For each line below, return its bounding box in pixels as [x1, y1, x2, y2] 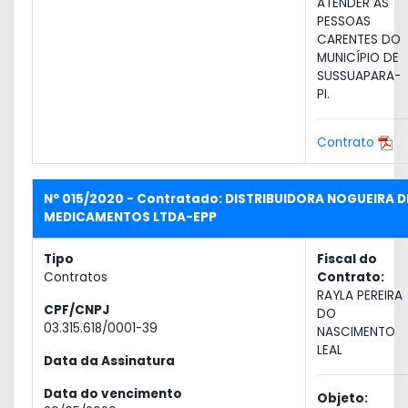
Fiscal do [317, 250, 377, 268]
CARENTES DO [317, 31, 401, 48]
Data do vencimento [44, 385, 182, 403]
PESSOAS [317, 13, 371, 30]
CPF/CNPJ [44, 301, 109, 319]
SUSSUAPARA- [317, 67, 401, 85]
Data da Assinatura [44, 352, 175, 370]
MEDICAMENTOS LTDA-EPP [44, 209, 217, 226]
